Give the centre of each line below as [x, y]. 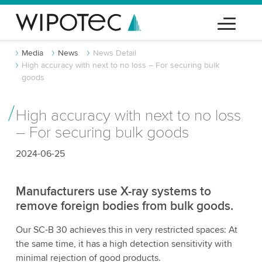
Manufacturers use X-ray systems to [113, 192]
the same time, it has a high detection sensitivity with [124, 244]
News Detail [114, 53]
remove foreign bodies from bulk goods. [124, 206]
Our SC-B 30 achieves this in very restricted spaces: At [126, 230]
